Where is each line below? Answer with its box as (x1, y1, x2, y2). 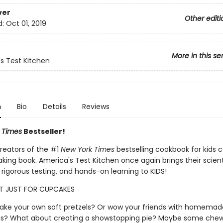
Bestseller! (21, 126, 65, 136)
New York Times (60, 144, 114, 154)
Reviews (82, 102, 110, 111)
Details (42, 102, 66, 111)
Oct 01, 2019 (5, 18, 46, 29)
